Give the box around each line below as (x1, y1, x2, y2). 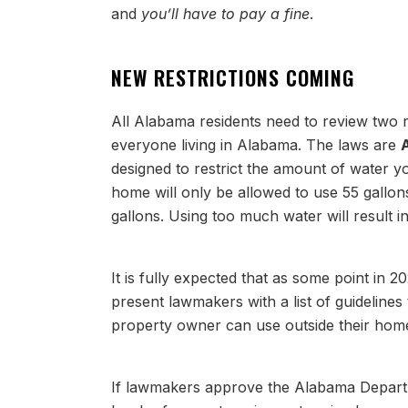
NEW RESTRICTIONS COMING (111, 63, 354, 92)
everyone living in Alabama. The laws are (111, 136, 401, 154)
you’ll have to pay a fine (141, 5, 310, 23)
